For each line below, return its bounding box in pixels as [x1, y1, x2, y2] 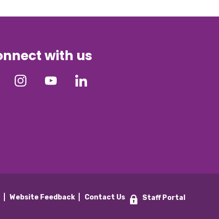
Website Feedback [10, 193, 75, 201]
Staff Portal [142, 193, 186, 202]
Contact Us [85, 193, 126, 201]
